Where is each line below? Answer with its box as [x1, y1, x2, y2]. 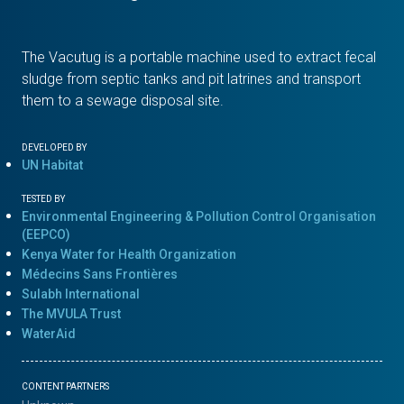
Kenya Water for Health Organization [22, 246, 236, 262]
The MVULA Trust [22, 306, 121, 321]
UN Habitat [22, 157, 83, 172]
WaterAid [22, 326, 76, 341]
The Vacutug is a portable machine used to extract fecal [22, 48, 376, 66]
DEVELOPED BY [22, 142, 87, 152]
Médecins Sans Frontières [22, 266, 178, 281]
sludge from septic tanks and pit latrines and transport [22, 69, 361, 87]
